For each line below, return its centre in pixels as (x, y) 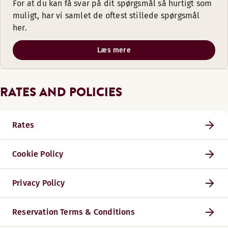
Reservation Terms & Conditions (74, 212)
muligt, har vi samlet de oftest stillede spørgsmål (106, 16)
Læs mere (114, 50)
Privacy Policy (39, 183)
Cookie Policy (38, 154)
